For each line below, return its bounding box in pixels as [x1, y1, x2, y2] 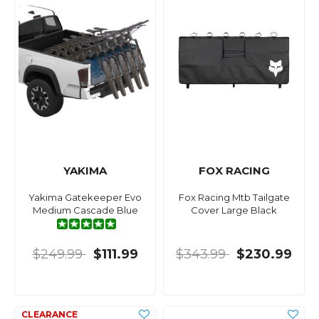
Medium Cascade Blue [32, 204, 138, 216]
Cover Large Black [191, 204, 277, 216]
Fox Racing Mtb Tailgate [178, 192, 290, 204]
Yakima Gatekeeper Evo [28, 192, 142, 204]
